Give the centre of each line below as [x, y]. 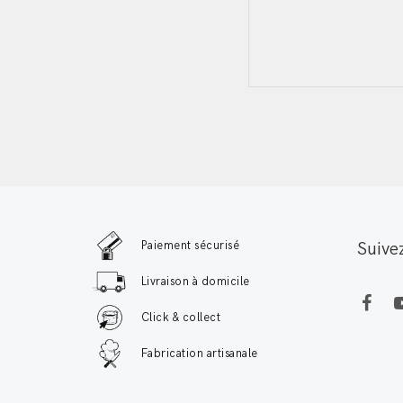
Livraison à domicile [196, 281]
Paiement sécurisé [191, 245]
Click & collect [181, 317]
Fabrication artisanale [200, 353]
